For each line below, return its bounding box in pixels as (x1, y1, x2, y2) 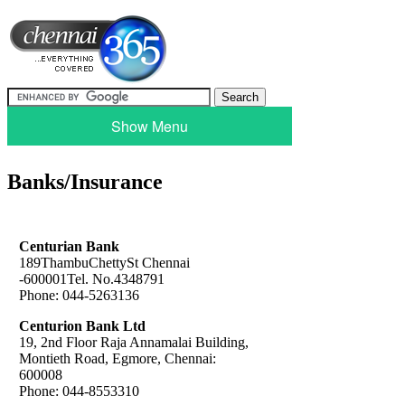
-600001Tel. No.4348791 (19, 270, 165, 287)
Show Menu (111, 116, 188, 137)
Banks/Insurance (7, 169, 163, 193)
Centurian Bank (19, 238, 119, 254)
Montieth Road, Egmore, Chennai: (19, 350, 216, 366)
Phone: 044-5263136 (19, 287, 139, 303)
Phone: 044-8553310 (19, 382, 139, 399)
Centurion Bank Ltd (19, 317, 146, 334)
